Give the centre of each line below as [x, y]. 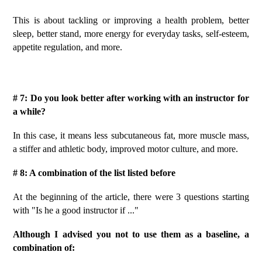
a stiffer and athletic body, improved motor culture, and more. [126, 149]
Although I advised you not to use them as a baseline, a [131, 234]
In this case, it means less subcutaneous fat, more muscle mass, [131, 135]
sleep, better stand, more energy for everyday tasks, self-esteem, [131, 34]
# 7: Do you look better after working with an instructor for [131, 98]
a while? [30, 111]
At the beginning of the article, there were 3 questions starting [131, 197]
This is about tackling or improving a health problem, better [131, 20]
